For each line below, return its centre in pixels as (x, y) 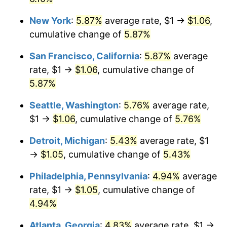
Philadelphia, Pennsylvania (88, 176)
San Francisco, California (84, 56)
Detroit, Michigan (67, 140)
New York (50, 20)
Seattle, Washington (74, 105)
